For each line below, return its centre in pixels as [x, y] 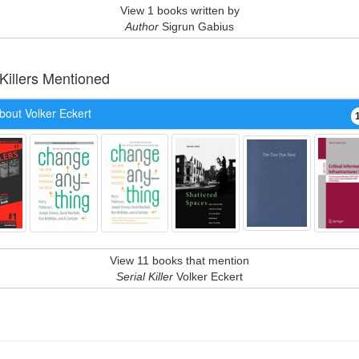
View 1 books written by [179, 10]
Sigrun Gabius [196, 26]
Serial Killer [145, 276]
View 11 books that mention [179, 260]
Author [142, 26]
